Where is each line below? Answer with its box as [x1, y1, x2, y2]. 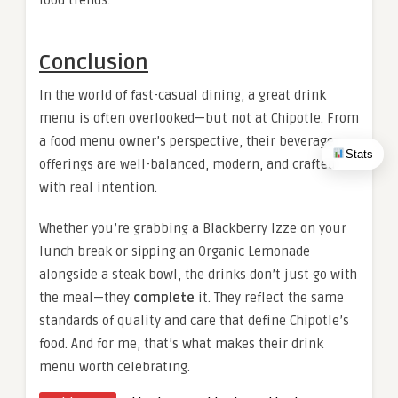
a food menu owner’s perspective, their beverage [39, 133, 334, 150]
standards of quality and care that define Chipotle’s [39, 313, 349, 330]
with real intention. [39, 179, 157, 196]
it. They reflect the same [195, 290, 344, 306]
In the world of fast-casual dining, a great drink [39, 87, 326, 104]
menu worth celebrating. [39, 359, 190, 376]
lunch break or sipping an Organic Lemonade [39, 243, 310, 260]
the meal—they [39, 290, 133, 306]
